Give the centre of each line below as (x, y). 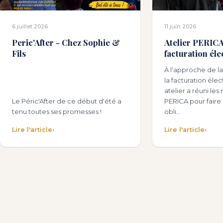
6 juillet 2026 (30, 27)
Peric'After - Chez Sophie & (66, 43)
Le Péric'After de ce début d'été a (67, 101)
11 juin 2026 (180, 27)
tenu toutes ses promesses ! (57, 112)
